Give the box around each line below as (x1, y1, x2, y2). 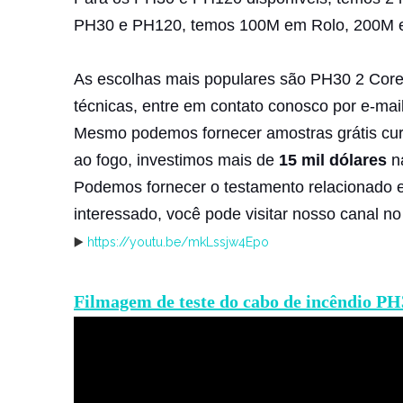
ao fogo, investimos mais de (74, 151, 279, 170)
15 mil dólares (279, 151, 387, 170)
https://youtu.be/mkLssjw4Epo (87, 235, 269, 250)
